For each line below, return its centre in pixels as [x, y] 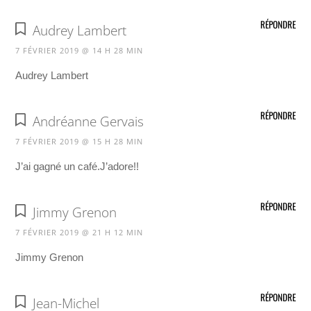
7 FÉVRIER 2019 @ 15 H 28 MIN [79, 141]
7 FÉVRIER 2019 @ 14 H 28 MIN [79, 50]
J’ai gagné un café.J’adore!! [77, 166]
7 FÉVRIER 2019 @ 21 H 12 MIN [79, 233]
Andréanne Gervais [88, 121]
